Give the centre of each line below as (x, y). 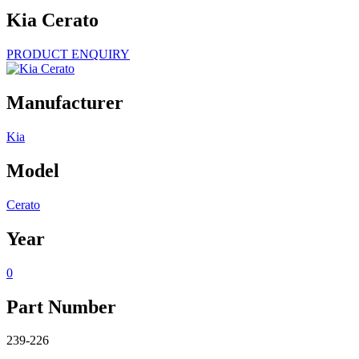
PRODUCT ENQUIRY (68, 54)
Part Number (61, 307)
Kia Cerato (52, 20)
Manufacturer (65, 103)
